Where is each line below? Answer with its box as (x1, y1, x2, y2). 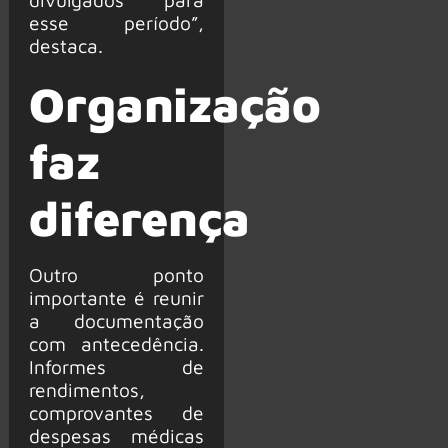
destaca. (28, 34, 103, 58)
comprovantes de (28, 401, 204, 425)
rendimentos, (28, 378, 145, 402)
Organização (28, 76, 321, 133)
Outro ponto (28, 263, 204, 287)
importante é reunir (28, 286, 204, 310)
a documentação (28, 309, 204, 333)
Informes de (28, 355, 204, 379)
